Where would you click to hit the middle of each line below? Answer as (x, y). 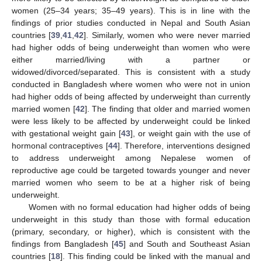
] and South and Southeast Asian (187, 244)
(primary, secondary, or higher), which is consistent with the (131, 231)
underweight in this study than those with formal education (131, 219)
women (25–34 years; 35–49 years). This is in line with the (131, 10)
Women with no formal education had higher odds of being (139, 207)
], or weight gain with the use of (190, 133)
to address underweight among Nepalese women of (131, 158)
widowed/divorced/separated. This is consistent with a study (131, 72)
